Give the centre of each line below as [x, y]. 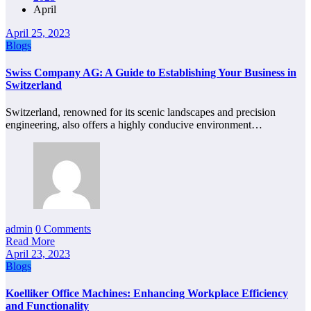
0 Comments [63, 229]
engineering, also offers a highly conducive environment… [134, 125]
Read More [30, 242]
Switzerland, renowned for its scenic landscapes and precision [141, 112]
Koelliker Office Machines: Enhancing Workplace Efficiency [147, 294]
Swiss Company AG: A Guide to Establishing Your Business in [151, 72]
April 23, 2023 [38, 254]
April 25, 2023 [38, 33]
